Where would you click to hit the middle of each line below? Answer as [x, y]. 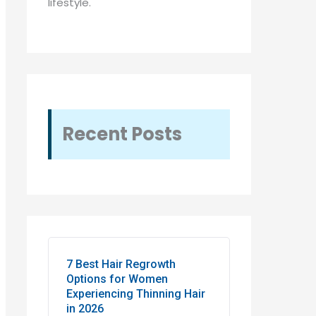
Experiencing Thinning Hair [136, 294]
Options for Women [117, 279]
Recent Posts [122, 134]
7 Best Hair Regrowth [121, 265]
